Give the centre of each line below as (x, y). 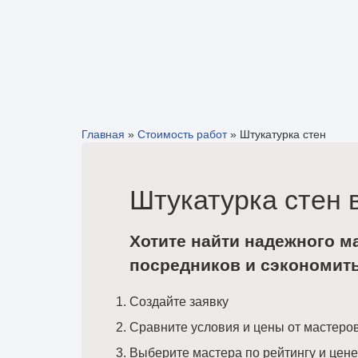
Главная (103, 134)
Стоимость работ (182, 134)
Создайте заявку (179, 302)
